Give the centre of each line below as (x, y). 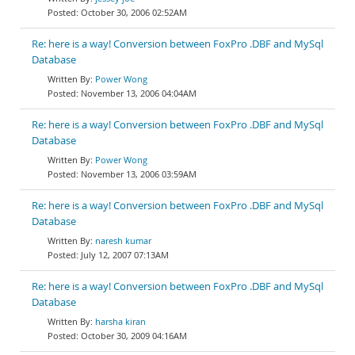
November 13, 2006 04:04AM (139, 93)
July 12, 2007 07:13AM (125, 255)
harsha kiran (120, 321)
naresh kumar (123, 240)
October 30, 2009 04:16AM (134, 336)
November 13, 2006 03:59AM (139, 174)
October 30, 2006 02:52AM (134, 12)
